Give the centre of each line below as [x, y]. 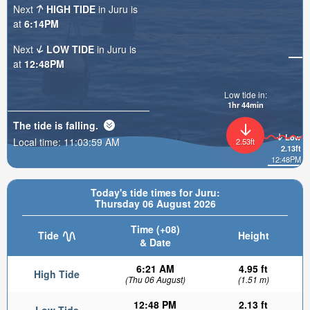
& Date [155, 242]
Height [253, 235]
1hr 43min [245, 104]
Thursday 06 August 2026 [155, 203]
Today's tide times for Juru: [155, 192]
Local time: [38, 142]
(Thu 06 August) [155, 279]
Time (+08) [155, 229]
